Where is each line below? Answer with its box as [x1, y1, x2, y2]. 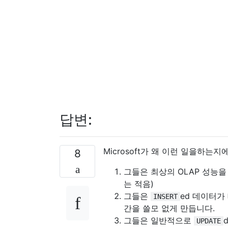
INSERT [153, 192, 178, 201]
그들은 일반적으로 [124, 215, 194, 225]
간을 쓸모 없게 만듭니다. [124, 203, 215, 213]
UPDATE [196, 216, 221, 225]
